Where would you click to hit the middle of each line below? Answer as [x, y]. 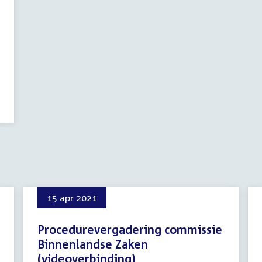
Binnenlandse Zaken [93, 244]
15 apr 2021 [72, 198]
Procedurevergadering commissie [130, 229]
